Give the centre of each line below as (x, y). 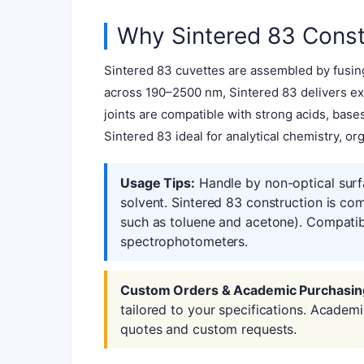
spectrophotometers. (184, 241)
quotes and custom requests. (209, 329)
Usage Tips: (158, 182)
